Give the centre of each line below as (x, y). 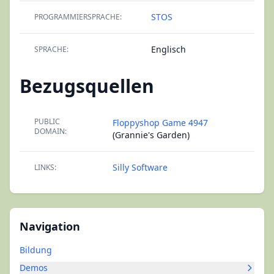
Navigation (50, 226)
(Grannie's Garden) (151, 135)
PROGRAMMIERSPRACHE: (78, 17)
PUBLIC (47, 121)
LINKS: (45, 167)
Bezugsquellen (87, 86)
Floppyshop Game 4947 (160, 123)
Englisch (168, 49)
